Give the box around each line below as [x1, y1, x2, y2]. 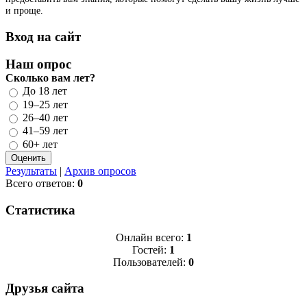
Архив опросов [64, 164, 136, 177]
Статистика [5, 202, 75, 217]
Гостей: [132, 243, 169, 256]
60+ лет [23, 138, 58, 150]
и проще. [5, 4, 43, 16]
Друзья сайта [5, 281, 84, 296]
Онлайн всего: [115, 231, 186, 243]
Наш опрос [5, 57, 71, 72]
